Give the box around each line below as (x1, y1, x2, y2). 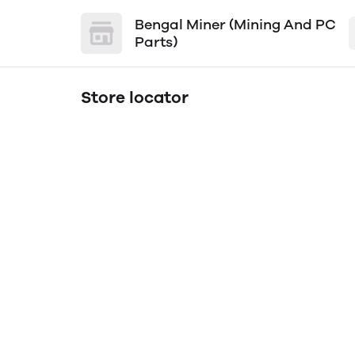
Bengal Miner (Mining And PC (135, 16, 336, 33)
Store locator (81, 88, 189, 107)
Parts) (135, 33, 177, 51)
